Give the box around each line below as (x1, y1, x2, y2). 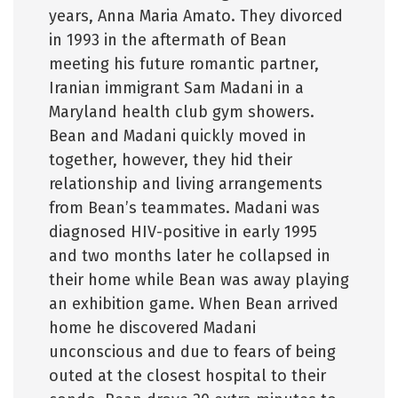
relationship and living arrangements (49, 174, 322, 194)
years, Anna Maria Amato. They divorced (49, 6, 343, 26)
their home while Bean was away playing (49, 270, 349, 290)
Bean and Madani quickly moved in (49, 126, 306, 146)
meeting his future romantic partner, (49, 54, 319, 74)
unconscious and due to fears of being (49, 342, 336, 362)
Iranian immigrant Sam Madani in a (49, 78, 304, 98)
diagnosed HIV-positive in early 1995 (49, 222, 317, 242)
